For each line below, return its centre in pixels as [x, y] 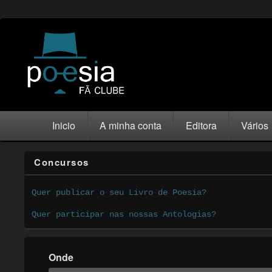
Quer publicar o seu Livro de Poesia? [119, 192]
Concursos [62, 162]
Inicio [64, 126]
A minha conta [131, 126]
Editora [201, 126]
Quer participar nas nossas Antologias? [124, 214]
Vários [254, 126]
